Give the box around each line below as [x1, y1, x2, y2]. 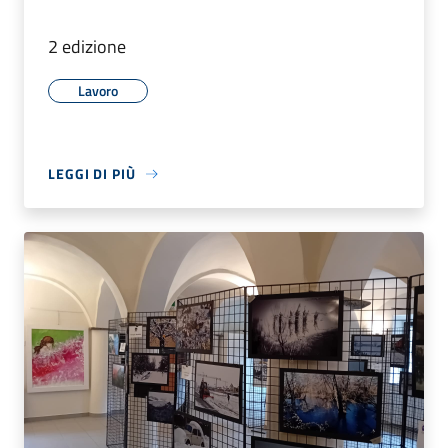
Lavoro [78, 80, 118, 102]
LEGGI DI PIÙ [48, 163, 136, 185]
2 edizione [48, 33, 126, 61]
